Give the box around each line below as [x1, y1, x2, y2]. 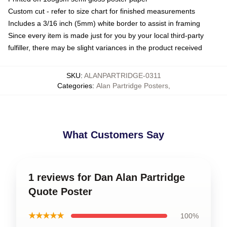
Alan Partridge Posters [96, 81, 168, 90]
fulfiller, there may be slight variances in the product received [8, 43, 202, 52]
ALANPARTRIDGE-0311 [84, 71, 161, 80]
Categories [57, 81, 92, 90]
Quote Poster [28, 185, 92, 197]
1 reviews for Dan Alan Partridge [28, 171, 185, 183]
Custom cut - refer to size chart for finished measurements [8, 7, 195, 15]
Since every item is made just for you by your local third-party [8, 31, 204, 40]
